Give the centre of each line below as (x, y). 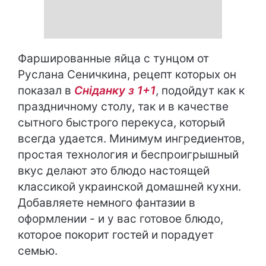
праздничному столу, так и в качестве (123, 107)
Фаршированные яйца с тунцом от (113, 58)
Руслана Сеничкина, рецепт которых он (127, 75)
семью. (38, 251)
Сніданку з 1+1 (115, 91)
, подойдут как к (200, 91)
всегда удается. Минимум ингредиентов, (131, 139)
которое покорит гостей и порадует (116, 235)
